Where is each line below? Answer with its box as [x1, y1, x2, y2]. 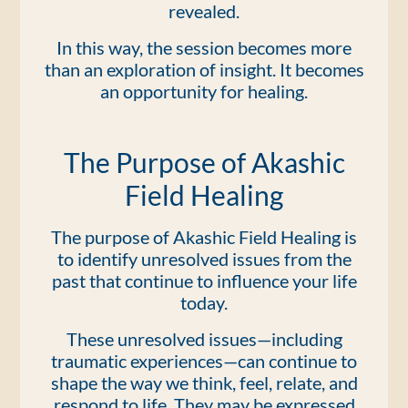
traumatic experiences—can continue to [51, 350, 357, 372]
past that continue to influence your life [51, 270, 357, 291]
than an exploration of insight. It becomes [44, 58, 364, 80]
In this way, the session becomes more [56, 36, 352, 58]
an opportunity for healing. [100, 80, 308, 102]
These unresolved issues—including [66, 328, 342, 350]
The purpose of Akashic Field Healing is [51, 226, 357, 248]
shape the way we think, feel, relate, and [50, 372, 358, 393]
